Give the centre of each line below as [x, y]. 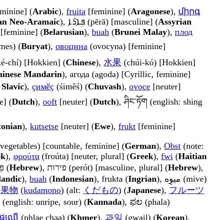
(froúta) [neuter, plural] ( [84, 156]
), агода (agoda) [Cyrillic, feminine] [126, 74]
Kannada [104, 202]
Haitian [192, 156]
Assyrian [175, 22]
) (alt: [72, 190]
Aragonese [151, 12]
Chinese [81, 63]
